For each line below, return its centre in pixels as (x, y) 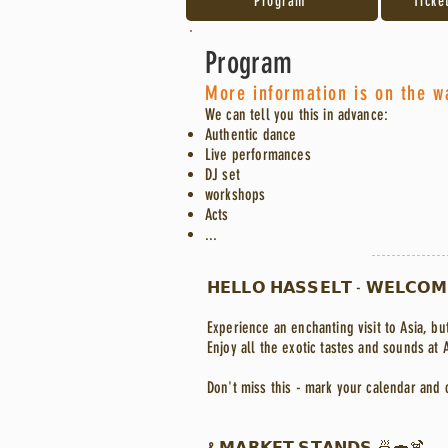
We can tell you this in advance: (297, 114)
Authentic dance (251, 134)
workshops (235, 194)
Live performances (258, 154)
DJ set (222, 174)
